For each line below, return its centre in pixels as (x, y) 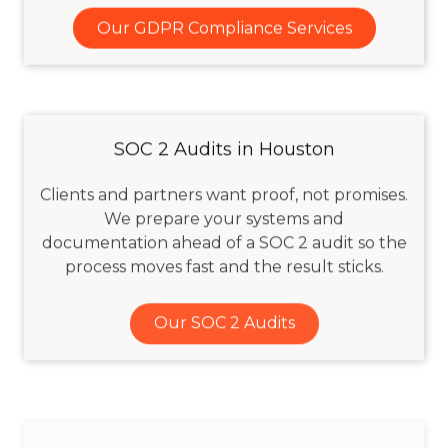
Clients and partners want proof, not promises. (224, 191)
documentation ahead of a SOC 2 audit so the (224, 239)
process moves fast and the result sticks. (224, 263)
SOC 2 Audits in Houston (224, 145)
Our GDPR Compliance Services (224, 27)
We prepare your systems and (224, 215)
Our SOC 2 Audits (224, 320)
